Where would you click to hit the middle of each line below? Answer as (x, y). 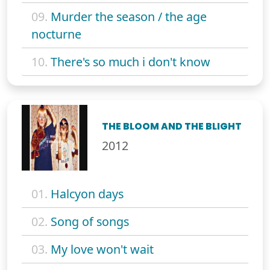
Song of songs (90, 222)
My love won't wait (102, 250)
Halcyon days (87, 194)
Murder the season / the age (129, 16)
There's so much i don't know (130, 61)
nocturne (56, 34)
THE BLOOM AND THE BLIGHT (172, 127)
